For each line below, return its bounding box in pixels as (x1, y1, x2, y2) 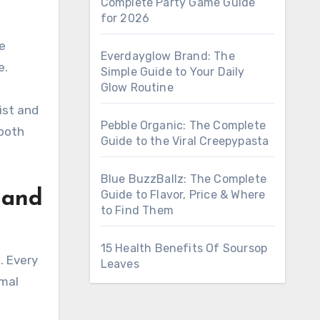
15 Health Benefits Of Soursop (100, 241, 268, 255)
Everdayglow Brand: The (100, 49, 235, 63)
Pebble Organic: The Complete (100, 119, 266, 132)
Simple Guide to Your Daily (100, 65, 245, 79)
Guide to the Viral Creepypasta (100, 134, 269, 148)
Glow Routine (100, 81, 174, 94)
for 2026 (100, 11, 150, 25)
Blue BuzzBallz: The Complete (100, 172, 267, 186)
